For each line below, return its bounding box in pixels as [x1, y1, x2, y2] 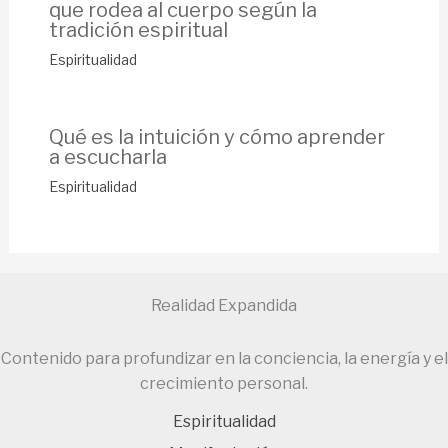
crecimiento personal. [140, 374, 308, 393]
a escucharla [48, 144, 167, 169]
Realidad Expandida [151, 296, 297, 315]
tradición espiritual [48, 17, 228, 42]
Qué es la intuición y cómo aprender [48, 124, 385, 149]
